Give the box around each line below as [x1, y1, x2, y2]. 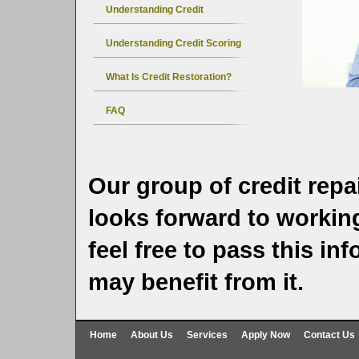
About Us [131, 329, 173, 341]
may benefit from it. [88, 268, 304, 296]
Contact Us [304, 329, 355, 341]
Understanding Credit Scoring [106, 38, 241, 50]
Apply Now [241, 329, 290, 341]
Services [187, 329, 228, 341]
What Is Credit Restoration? [106, 71, 232, 83]
